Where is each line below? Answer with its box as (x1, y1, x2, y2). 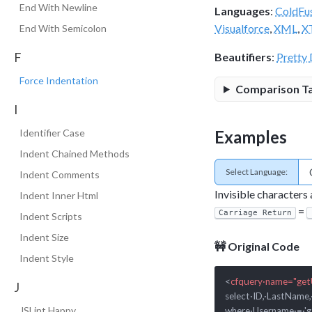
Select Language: (226, 166, 288, 178)
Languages (214, 3, 270, 17)
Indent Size (19, 231, 69, 243)
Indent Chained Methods (19, 148, 130, 159)
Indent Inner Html (19, 189, 98, 201)
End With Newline (19, 1, 97, 13)
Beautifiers (214, 49, 272, 63)
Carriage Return (219, 208, 292, 217)
